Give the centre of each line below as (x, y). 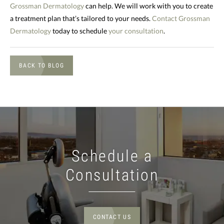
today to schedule (80, 30)
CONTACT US (112, 217)
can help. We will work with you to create (148, 5)
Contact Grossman (181, 18)
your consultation (136, 30)
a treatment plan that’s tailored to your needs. (81, 18)
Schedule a (112, 156)
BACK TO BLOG (41, 66)
